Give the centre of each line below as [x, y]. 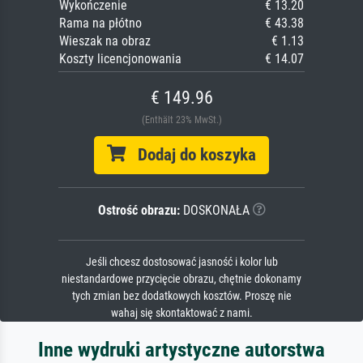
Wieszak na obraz [105, 41]
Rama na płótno [100, 23]
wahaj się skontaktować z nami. [181, 313]
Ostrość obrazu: [139, 210]
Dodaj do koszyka [191, 154]
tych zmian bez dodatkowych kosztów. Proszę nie [181, 296]
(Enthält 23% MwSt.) [181, 120]
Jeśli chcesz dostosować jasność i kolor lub [181, 262]
